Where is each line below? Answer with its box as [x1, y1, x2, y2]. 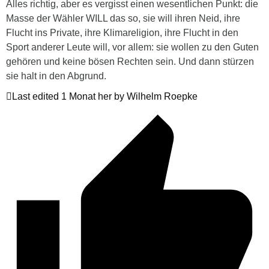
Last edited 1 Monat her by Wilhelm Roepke [12, 91, 198, 101]
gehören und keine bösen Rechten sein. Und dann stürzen [6, 56, 254, 67]
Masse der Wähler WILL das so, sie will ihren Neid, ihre [6, 13, 240, 23]
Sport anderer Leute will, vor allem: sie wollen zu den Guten [6, 41, 259, 52]
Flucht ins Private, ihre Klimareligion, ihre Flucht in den [6, 27, 238, 38]
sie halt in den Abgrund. [6, 70, 106, 81]
